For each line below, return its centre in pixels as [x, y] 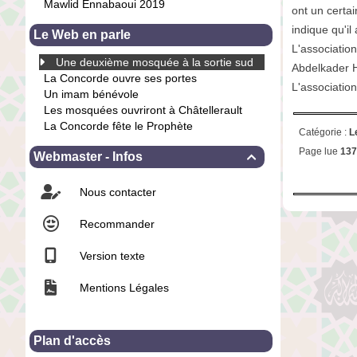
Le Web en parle [82, 34]
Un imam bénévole [91, 94]
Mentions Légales [123, 287]
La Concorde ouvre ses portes [120, 78]
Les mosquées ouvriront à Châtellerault [143, 110]
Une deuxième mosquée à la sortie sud [155, 62]
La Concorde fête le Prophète [118, 126]
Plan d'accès [72, 340]
